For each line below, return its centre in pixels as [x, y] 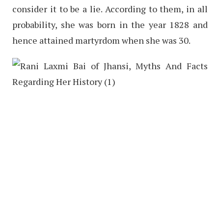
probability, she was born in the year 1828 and [110, 25]
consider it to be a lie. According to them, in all [110, 9]
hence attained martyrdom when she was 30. [101, 41]
